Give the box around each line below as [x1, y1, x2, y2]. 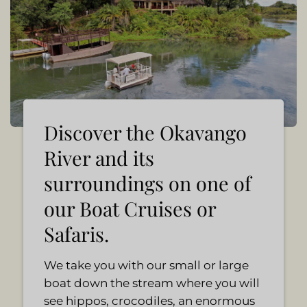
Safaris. [43, 221, 109, 247]
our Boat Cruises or [43, 195, 216, 222]
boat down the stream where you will [43, 276, 260, 291]
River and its [43, 145, 154, 171]
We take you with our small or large [43, 258, 249, 273]
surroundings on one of [43, 170, 251, 197]
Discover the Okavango [43, 119, 247, 146]
